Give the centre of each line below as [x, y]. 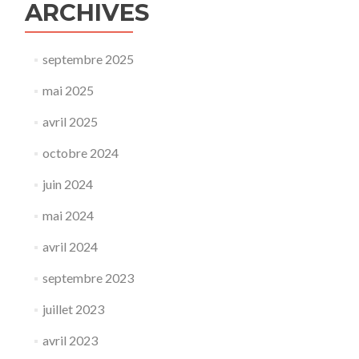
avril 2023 [70, 340]
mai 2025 [68, 90]
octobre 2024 [80, 153]
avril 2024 [70, 246]
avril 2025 [70, 121]
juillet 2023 [73, 309]
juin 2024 [67, 184]
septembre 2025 [88, 59]
